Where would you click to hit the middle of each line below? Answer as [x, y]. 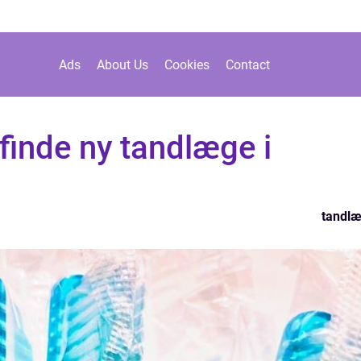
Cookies [187, 64]
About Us [122, 64]
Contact [247, 64]
